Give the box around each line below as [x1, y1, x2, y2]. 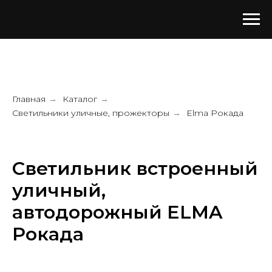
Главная [12, 93, 46, 104]
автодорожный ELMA [12, 201, 222, 223]
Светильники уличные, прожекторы [12, 107, 169, 118]
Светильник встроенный [12, 157, 258, 180]
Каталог [63, 93, 97, 104]
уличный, [12, 179, 106, 202]
